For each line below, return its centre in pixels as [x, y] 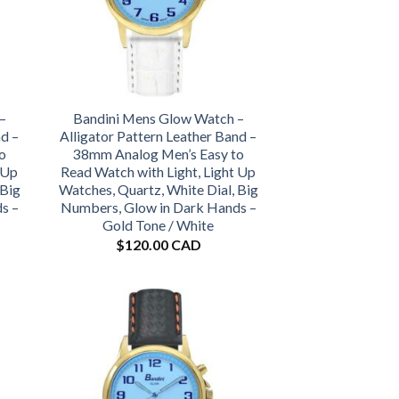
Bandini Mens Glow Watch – [158, 118]
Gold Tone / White [159, 225]
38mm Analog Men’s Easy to [158, 154]
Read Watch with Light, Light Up [159, 172]
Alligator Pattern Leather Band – [159, 136]
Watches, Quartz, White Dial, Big [158, 190]
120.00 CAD [163, 244]
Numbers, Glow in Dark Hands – [158, 208]
